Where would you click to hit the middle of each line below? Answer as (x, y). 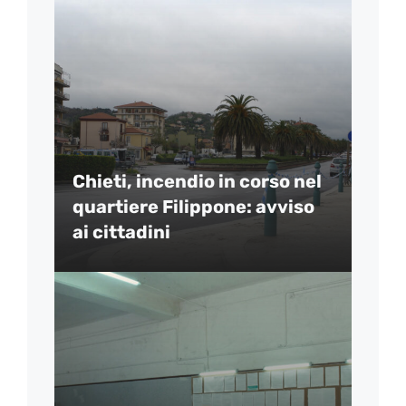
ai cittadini (121, 232)
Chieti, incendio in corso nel (197, 182)
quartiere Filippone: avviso (193, 207)
